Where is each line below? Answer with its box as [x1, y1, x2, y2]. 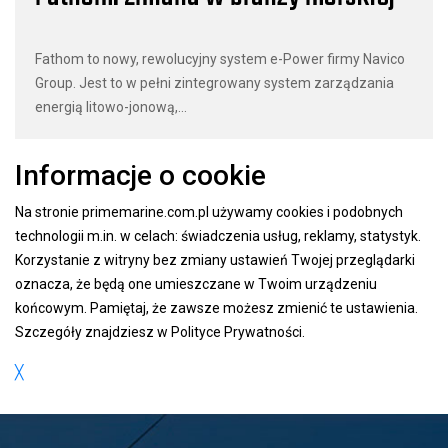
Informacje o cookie [15, 159, 266, 193]
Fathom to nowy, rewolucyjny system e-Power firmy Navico [35, 51, 405, 68]
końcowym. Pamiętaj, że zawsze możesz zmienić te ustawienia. [15, 300, 418, 317]
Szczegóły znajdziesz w [15, 324, 171, 341]
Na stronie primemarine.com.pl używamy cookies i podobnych [15, 204, 403, 221]
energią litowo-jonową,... [35, 99, 187, 116]
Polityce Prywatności [171, 324, 302, 341]
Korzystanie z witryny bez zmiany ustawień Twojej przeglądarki [15, 252, 415, 269]
